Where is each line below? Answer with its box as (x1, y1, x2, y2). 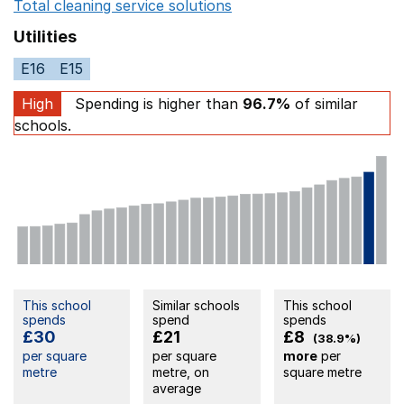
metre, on (152, 363, 210, 380)
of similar (290, 94, 358, 113)
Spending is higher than (70, 94, 243, 113)
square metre (282, 363, 362, 380)
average (152, 380, 202, 396)
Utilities (14, 26, 77, 46)
